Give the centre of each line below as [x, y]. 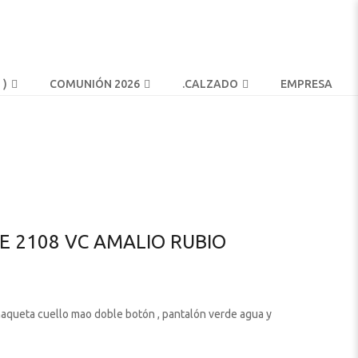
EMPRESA [306, 84]
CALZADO [211, 84]
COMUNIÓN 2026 [95, 84]
